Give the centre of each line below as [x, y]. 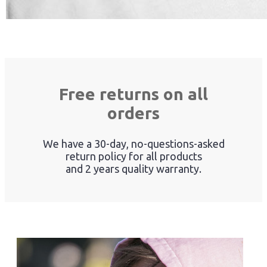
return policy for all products [133, 156]
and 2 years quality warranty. [133, 168]
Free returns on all [133, 94]
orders [133, 113]
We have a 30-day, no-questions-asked [133, 143]
